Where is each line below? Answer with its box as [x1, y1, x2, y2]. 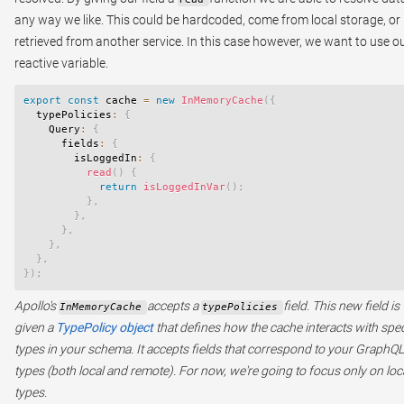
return [99, 180, 137, 193]
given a [14, 320, 56, 335]
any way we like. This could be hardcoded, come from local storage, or [14, 12, 400, 27]
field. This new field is [282, 298, 399, 314]
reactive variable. [14, 55, 108, 70]
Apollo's [14, 298, 59, 314]
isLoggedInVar [143, 180, 225, 193]
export [23, 94, 61, 106]
